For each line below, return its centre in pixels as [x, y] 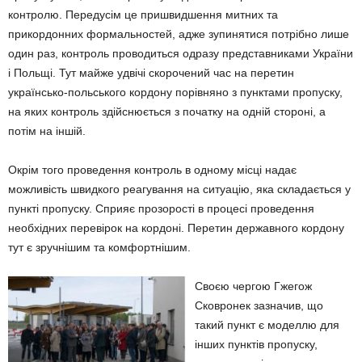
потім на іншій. [47, 131]
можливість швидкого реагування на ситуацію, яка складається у [179, 189]
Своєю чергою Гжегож [253, 286]
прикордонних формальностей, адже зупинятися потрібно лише [179, 34]
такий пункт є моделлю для [267, 325]
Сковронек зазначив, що [259, 305]
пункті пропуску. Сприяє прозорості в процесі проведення [161, 208]
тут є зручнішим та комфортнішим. [99, 247]
